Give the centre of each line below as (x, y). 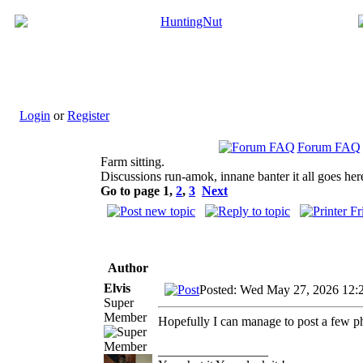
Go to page (132, 191)
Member (125, 317)
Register (88, 115)
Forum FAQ (329, 147)
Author (128, 267)
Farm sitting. (132, 162)
